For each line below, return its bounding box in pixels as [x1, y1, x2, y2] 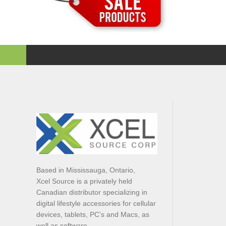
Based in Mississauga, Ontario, [36, 165, 135, 174]
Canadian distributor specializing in [36, 188, 147, 196]
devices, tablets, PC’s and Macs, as [36, 210, 149, 218]
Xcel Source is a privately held [36, 177, 132, 185]
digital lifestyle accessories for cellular [36, 199, 156, 207]
